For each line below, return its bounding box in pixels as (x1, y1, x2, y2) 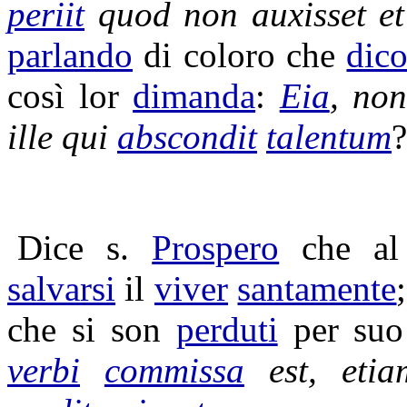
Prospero (152, 228, 280, 267)
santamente (237, 269, 397, 308)
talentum (266, 117, 392, 156)
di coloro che (133, 35, 347, 74)
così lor (7, 76, 134, 115)
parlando (7, 35, 133, 74)
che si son (7, 310, 176, 349)
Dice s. (17, 228, 153, 267)
